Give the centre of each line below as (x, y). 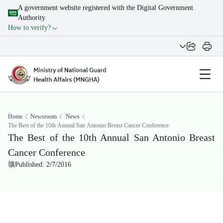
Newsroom (44, 116)
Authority (32, 18)
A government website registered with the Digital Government (106, 8)
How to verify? (29, 28)
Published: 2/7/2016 (43, 165)
